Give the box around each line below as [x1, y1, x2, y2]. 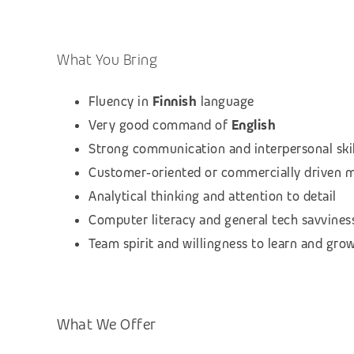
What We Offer [57, 314, 156, 334]
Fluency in [88, 92, 149, 110]
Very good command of [88, 116, 228, 134]
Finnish [149, 92, 201, 110]
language [200, 92, 254, 110]
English [228, 116, 276, 134]
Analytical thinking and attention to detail [88, 187, 337, 205]
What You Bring [57, 49, 157, 70]
